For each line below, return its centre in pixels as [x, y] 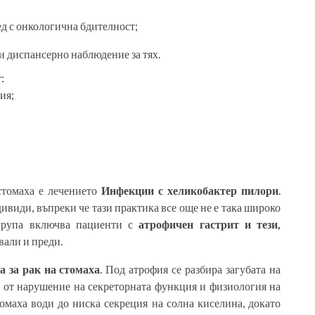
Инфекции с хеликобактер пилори [190, 190]
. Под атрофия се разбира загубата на [191, 269]
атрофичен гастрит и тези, [210, 224]
